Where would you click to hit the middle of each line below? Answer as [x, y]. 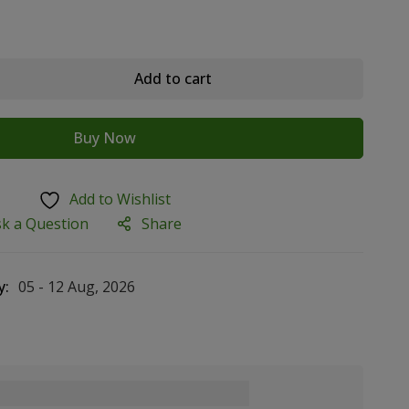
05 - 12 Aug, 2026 [77, 287]
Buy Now [105, 138]
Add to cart [173, 79]
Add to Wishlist [120, 199]
